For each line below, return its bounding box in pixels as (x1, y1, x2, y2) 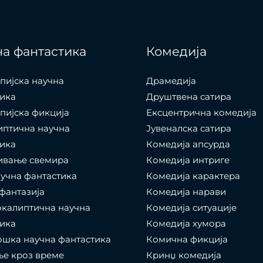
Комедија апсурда (146, 139, 230, 150)
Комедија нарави (146, 186, 226, 198)
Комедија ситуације (146, 202, 237, 214)
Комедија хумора (146, 218, 226, 230)
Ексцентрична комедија (146, 107, 257, 119)
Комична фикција (146, 234, 228, 245)
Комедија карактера (146, 170, 240, 182)
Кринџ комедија (146, 249, 221, 261)
